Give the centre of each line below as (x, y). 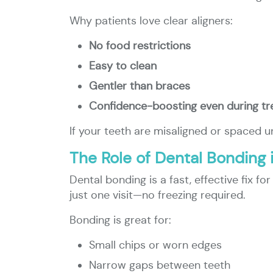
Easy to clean (123, 66)
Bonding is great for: (120, 220)
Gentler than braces (140, 86)
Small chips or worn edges (155, 245)
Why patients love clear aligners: (151, 21)
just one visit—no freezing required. (158, 195)
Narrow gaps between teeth (160, 265)
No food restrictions (140, 46)
